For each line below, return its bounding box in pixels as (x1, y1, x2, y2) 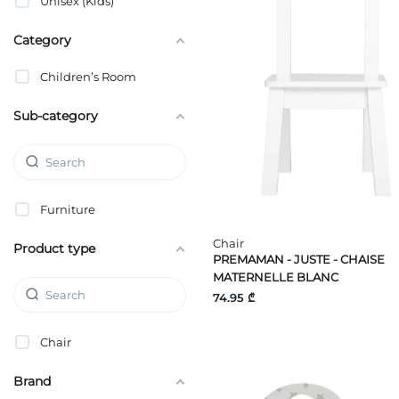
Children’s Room (40, 69, 136, 84)
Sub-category (13, 107, 98, 124)
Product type (13, 240, 95, 256)
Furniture (40, 201, 95, 216)
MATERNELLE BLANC (213, 270, 338, 285)
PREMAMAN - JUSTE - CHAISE (213, 252, 385, 267)
